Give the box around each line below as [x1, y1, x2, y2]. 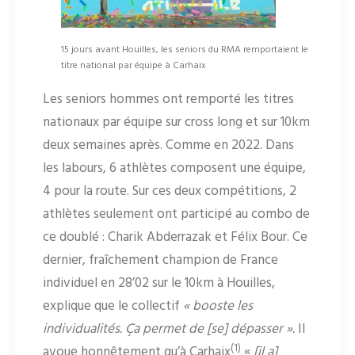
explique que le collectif [43, 296, 183, 318]
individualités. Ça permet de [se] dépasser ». [43, 319, 298, 341]
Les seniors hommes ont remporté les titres [43, 89, 294, 111]
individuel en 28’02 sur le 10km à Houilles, [43, 273, 275, 295]
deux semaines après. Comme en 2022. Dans [43, 135, 294, 157]
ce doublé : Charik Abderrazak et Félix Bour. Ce [43, 227, 307, 249]
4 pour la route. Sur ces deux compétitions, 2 [43, 181, 296, 203]
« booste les [183, 296, 253, 318]
